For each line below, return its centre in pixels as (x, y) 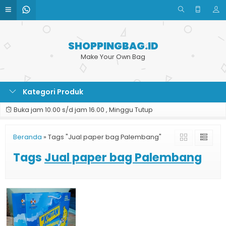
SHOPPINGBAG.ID (113, 46)
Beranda (27, 137)
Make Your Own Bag (113, 57)
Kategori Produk (52, 92)
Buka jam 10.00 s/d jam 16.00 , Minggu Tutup (82, 110)
